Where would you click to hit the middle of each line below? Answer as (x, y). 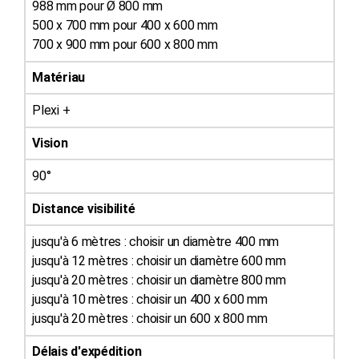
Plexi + (51, 110)
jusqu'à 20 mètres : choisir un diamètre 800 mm (159, 280)
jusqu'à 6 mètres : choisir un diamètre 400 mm (156, 241)
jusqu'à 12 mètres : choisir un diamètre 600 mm (159, 260)
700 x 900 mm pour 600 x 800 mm (125, 44)
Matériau (59, 77)
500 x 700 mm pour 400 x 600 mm (125, 25)
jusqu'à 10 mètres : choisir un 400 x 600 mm (150, 299)
